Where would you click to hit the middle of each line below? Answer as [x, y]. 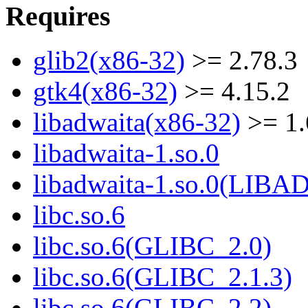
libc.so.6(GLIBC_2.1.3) [163, 277]
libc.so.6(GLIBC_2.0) [152, 246]
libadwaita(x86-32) [137, 122]
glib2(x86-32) [109, 60]
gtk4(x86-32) [105, 91]
